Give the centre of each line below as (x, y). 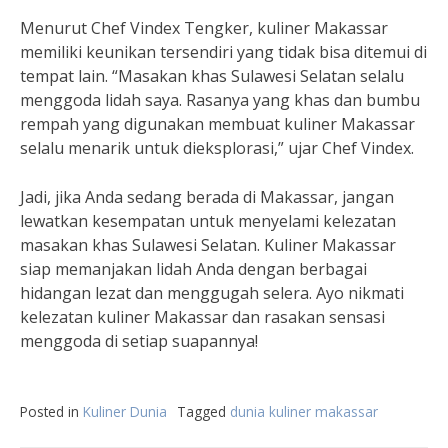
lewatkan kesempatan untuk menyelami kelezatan (208, 221)
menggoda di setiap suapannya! (139, 341)
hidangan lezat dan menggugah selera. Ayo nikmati (212, 293)
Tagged (203, 411)
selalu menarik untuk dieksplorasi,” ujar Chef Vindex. (217, 148)
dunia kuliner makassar (304, 411)
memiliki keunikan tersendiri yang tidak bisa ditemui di (223, 52)
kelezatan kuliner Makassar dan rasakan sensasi (202, 317)
